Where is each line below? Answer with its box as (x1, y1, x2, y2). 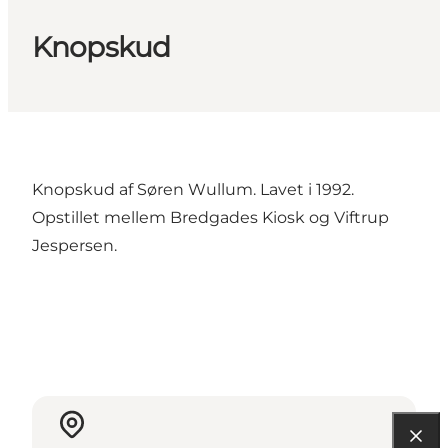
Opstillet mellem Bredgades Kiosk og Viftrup (32, 208, 389, 228)
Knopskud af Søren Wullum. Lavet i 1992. (32, 180, 354, 200)
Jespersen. (32, 236, 117, 256)
